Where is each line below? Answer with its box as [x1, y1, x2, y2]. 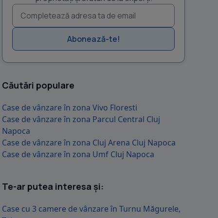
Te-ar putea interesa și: [2, 181, 104, 192]
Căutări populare [2, 79, 74, 91]
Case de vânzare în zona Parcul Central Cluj [2, 114, 160, 125]
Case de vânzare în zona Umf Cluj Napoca [2, 149, 154, 160]
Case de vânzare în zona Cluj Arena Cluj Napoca [2, 137, 176, 148]
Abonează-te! [67, 34, 120, 44]
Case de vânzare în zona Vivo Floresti [2, 102, 137, 113]
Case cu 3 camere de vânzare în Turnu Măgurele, [2, 203, 181, 214]
